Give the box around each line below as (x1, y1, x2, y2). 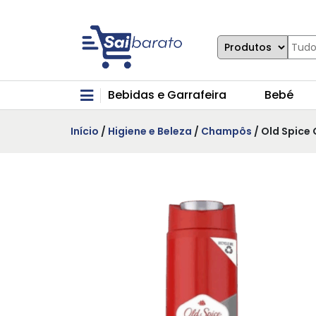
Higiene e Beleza (108, 124, 192, 139)
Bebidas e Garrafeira (108, 87, 226, 104)
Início (71, 124, 99, 139)
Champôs (201, 124, 252, 139)
